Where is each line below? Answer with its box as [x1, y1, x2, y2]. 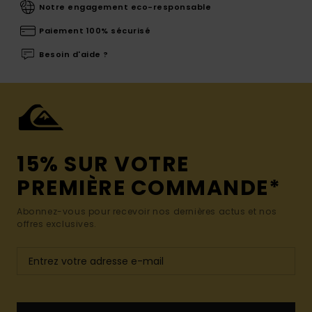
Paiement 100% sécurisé [39, 25, 150, 37]
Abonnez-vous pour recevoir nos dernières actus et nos [17, 205, 277, 218]
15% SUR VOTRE [17, 150, 189, 180]
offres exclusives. [17, 218, 97, 231]
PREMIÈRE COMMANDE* [17, 173, 281, 203]
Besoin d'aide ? [39, 49, 109, 61]
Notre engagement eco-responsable [39, 1, 211, 13]
